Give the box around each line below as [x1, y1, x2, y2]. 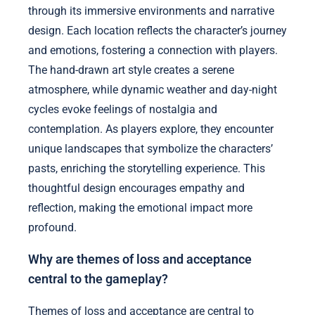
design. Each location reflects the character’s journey [28, 23, 287, 37]
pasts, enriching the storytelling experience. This [28, 161, 265, 175]
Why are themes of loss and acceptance [28, 252, 252, 267]
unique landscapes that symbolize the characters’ [28, 141, 273, 155]
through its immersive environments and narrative [28, 4, 274, 18]
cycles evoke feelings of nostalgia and [28, 102, 217, 116]
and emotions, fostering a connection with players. [28, 43, 278, 57]
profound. [28, 220, 77, 234]
